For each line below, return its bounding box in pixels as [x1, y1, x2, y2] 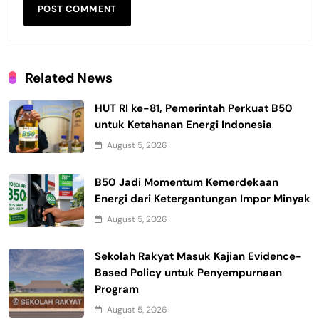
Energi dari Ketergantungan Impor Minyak [95, 191, 310, 206]
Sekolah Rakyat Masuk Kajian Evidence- [95, 249, 302, 263]
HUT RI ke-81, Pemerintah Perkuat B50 [95, 100, 293, 115]
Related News [25, 68, 113, 87]
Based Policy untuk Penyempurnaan [95, 265, 282, 280]
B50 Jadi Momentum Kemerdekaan [95, 174, 278, 189]
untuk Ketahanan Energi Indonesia [95, 117, 272, 132]
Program [95, 281, 139, 296]
